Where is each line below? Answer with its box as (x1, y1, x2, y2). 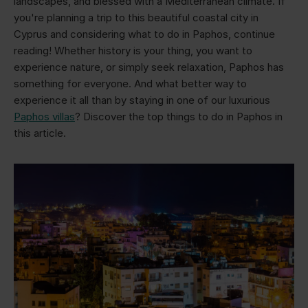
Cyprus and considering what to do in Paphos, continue (14, 27, 275, 41)
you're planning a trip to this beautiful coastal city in (14, 10, 258, 24)
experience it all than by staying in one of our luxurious (14, 93, 270, 107)
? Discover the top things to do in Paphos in (75, 109, 283, 123)
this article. (14, 126, 66, 140)
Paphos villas (14, 109, 75, 123)
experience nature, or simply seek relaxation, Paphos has (14, 60, 284, 74)
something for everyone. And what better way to (14, 76, 247, 90)
